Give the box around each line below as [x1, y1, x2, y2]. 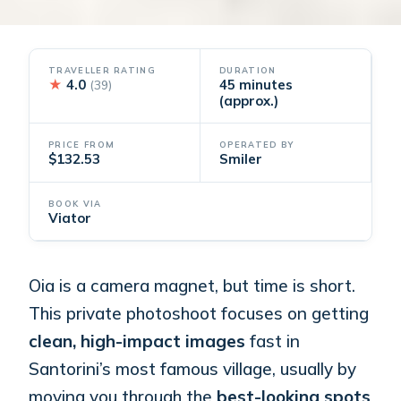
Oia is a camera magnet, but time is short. [29, 274, 356, 296]
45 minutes [219, 75, 293, 93]
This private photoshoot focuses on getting [29, 302, 370, 324]
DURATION [219, 64, 277, 75]
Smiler [219, 150, 262, 168]
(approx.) [219, 91, 278, 109]
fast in [245, 329, 301, 352]
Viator [48, 209, 92, 226]
